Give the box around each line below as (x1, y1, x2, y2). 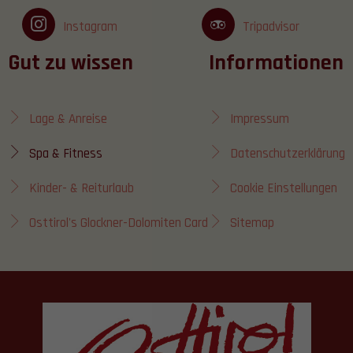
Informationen (208, 49, 344, 78)
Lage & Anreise (29, 110, 108, 128)
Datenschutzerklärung (229, 145, 345, 163)
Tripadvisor (243, 18, 300, 36)
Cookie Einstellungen (229, 180, 337, 198)
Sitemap (229, 214, 274, 232)
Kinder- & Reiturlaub (29, 180, 135, 198)
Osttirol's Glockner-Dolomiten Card (29, 214, 209, 232)
